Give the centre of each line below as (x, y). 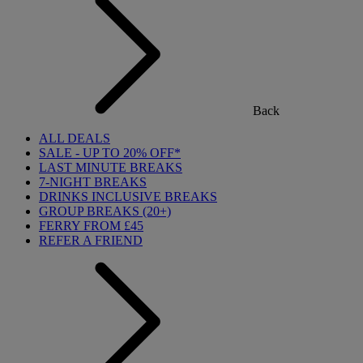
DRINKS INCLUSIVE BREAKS (128, 196)
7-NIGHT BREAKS (93, 182)
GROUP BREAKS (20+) (105, 211)
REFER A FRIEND (91, 240)
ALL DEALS (75, 138)
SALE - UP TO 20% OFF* (110, 153)
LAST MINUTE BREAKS (111, 167)
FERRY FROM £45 (91, 226)
